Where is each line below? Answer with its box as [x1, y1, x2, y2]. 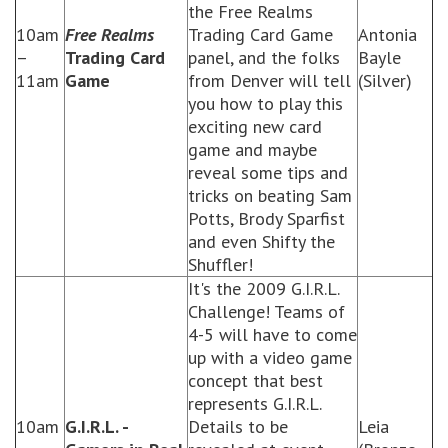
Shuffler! [188, 253, 253, 276]
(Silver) [358, 69, 412, 92]
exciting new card [188, 115, 322, 138]
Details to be [188, 415, 288, 438]
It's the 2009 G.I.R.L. [188, 277, 339, 300]
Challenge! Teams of [188, 300, 345, 323]
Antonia [358, 23, 417, 46]
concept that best [188, 369, 323, 392]
